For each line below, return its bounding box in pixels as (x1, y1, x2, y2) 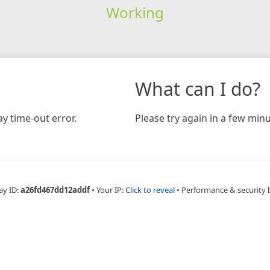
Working (105, 2, 164, 22)
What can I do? (135, 76, 260, 101)
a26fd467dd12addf (20, 184, 90, 195)
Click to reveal (125, 184, 175, 195)
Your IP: (96, 184, 125, 195)
